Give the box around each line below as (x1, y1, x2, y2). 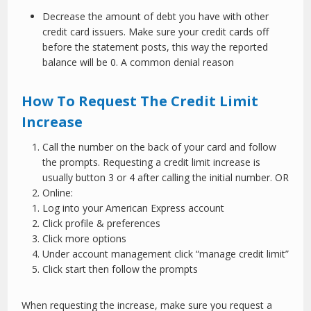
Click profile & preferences (42, 217, 161, 230)
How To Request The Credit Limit (22, 92, 259, 111)
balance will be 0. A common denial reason (42, 56, 235, 69)
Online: (42, 186, 74, 200)
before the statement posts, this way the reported (42, 40, 269, 54)
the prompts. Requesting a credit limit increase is (42, 155, 261, 169)
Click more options (42, 232, 127, 246)
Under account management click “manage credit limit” (42, 247, 289, 261)
